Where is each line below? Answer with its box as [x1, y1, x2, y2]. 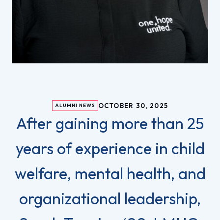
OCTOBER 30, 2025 [98, 101, 168, 110]
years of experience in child [15, 138, 205, 158]
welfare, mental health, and [14, 163, 206, 183]
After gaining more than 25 [16, 113, 204, 133]
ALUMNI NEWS [55, 102, 95, 109]
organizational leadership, [19, 188, 201, 208]
